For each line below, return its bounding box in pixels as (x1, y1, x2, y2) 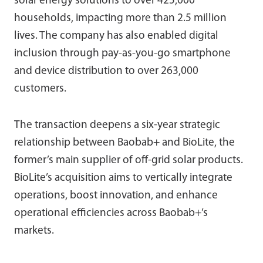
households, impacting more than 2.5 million (14, 12, 227, 24)
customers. (14, 83, 66, 95)
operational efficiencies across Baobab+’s (14, 207, 208, 219)
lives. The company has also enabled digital (14, 30, 218, 42)
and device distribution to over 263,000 (14, 65, 198, 77)
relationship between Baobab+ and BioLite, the (14, 137, 235, 149)
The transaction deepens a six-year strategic (14, 119, 220, 131)
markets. (14, 225, 54, 237)
